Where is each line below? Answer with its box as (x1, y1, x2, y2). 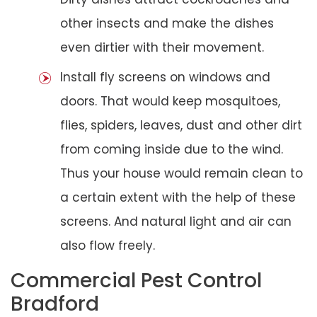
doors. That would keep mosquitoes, (60, 92, 280, 110)
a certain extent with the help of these (60, 188, 296, 206)
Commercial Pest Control (11, 266, 262, 294)
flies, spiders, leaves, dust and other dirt (60, 116, 302, 134)
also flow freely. (60, 236, 155, 254)
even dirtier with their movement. (60, 38, 264, 56)
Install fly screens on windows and (60, 68, 270, 86)
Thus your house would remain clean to (60, 164, 303, 182)
